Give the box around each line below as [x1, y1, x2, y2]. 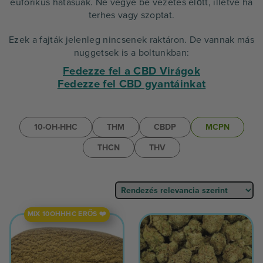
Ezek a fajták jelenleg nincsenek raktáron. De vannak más [9, 34, 254, 46]
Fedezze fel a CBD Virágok [63, 65, 200, 78]
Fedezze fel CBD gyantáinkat [57, 77, 206, 91]
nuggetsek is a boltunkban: [73, 47, 190, 59]
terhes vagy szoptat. [88, 9, 175, 21]
